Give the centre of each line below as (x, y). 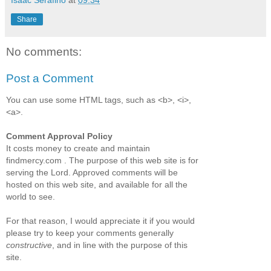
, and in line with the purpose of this (120, 245)
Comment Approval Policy (59, 136)
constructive (29, 245)
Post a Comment (50, 78)
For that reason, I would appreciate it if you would (100, 221)
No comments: (44, 52)
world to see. (31, 197)
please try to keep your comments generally (90, 233)
